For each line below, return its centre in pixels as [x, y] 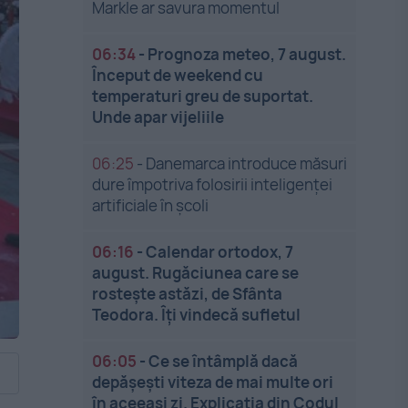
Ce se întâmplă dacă [224, 361]
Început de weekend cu [178, 75]
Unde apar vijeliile [158, 117]
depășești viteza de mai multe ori [213, 382]
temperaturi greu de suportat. [203, 96]
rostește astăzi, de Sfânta [188, 294]
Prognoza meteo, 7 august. [247, 54]
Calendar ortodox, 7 [220, 252]
